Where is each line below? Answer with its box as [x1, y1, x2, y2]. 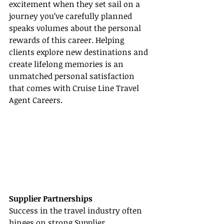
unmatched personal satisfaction [9, 70, 136, 82]
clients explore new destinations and [9, 46, 150, 58]
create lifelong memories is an [9, 58, 125, 70]
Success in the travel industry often [9, 205, 144, 216]
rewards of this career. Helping [9, 34, 126, 46]
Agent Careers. [9, 94, 62, 106]
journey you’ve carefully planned [9, 10, 134, 22]
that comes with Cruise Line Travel [9, 82, 141, 94]
